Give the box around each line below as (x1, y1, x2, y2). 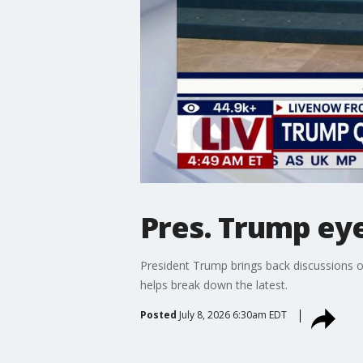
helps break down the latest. (139, 276, 288, 293)
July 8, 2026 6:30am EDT (178, 307, 287, 322)
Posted (139, 307, 177, 322)
